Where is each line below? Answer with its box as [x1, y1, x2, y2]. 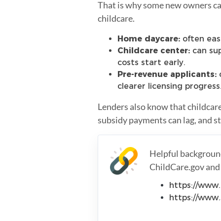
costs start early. [117, 57, 185, 67]
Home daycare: [117, 34, 180, 43]
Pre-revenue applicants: [117, 69, 217, 79]
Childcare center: [117, 45, 190, 55]
